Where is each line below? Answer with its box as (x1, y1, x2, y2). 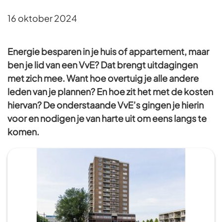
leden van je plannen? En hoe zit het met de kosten (7, 85, 213, 97)
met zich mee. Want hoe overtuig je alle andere (7, 72, 199, 84)
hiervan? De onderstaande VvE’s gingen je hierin (7, 99, 204, 111)
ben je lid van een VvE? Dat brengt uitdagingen (7, 58, 198, 70)
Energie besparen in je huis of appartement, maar (7, 45, 209, 57)
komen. (7, 125, 39, 137)
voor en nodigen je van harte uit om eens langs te (7, 112, 207, 124)
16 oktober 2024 (7, 12, 77, 24)
